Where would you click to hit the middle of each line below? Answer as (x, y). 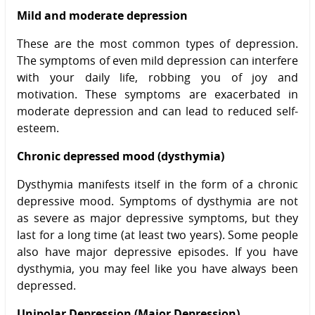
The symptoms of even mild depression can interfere (157, 60)
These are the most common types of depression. (157, 43)
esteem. (38, 128)
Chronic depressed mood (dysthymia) (121, 156)
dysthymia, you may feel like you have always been (157, 268)
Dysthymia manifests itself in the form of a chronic (157, 184)
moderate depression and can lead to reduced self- (157, 111)
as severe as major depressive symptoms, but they (157, 218)
